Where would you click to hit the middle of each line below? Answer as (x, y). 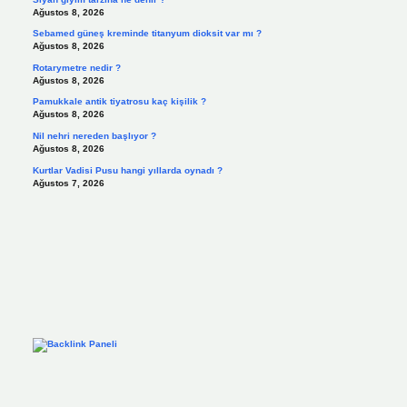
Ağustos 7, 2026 (68, 183)
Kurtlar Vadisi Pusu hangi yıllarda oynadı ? (127, 170)
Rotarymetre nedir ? (76, 67)
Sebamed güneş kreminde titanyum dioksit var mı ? (147, 34)
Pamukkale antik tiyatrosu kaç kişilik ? (119, 102)
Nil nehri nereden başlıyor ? (94, 135)
